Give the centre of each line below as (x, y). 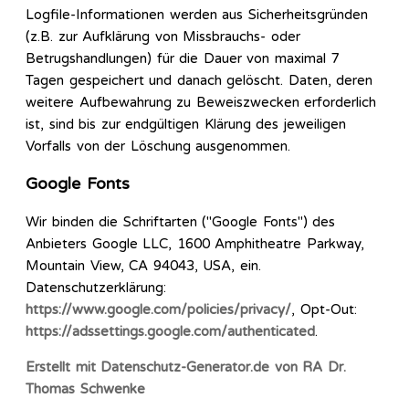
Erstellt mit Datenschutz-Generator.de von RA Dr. (186, 367)
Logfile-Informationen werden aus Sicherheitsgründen (197, 15)
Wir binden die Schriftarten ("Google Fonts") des (180, 222)
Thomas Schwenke (85, 389)
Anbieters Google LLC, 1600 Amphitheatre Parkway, (195, 244)
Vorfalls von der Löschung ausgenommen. (158, 147)
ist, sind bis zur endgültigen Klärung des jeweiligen (186, 125)
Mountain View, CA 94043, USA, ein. (143, 266)
